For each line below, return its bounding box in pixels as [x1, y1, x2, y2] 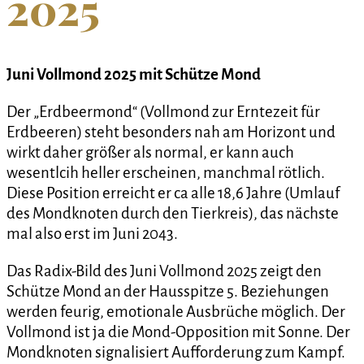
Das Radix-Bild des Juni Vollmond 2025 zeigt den [6, 262, 322, 279]
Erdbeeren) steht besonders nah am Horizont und [6, 123, 336, 141]
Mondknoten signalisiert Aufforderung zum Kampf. [6, 343, 345, 361]
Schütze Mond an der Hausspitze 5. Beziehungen [6, 282, 329, 300]
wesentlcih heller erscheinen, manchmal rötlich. [6, 163, 325, 181]
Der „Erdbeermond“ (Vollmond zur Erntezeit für [6, 102, 320, 120]
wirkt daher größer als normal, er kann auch [6, 143, 294, 161]
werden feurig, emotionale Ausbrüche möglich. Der [6, 302, 345, 320]
